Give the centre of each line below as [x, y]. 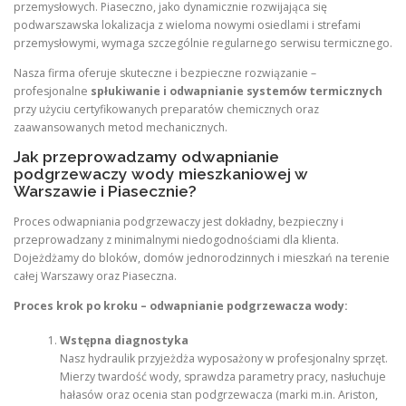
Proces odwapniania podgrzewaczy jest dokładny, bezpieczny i [179, 221]
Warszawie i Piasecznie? [105, 192]
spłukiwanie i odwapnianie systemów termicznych [237, 92]
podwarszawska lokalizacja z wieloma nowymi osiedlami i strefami [187, 25]
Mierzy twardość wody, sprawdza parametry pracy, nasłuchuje [222, 377]
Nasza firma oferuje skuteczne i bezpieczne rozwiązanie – [165, 73]
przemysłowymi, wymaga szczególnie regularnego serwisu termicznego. [203, 43]
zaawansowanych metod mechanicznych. [121, 128]
